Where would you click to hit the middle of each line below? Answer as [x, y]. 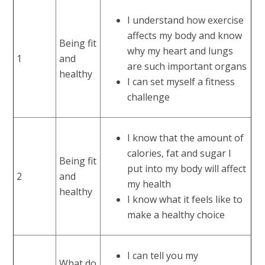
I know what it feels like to [185, 199]
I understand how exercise [186, 20]
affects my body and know [185, 35]
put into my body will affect [187, 168]
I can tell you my [163, 255]
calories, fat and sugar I [180, 153]
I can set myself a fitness [181, 81]
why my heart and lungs [180, 51]
